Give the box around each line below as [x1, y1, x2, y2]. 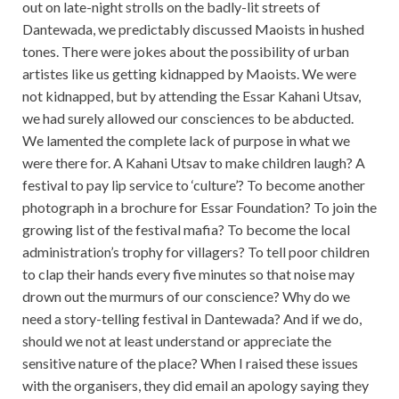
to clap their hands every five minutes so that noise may [22, 265, 354, 283]
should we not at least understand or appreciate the [22, 332, 331, 350]
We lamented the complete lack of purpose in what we [22, 132, 350, 150]
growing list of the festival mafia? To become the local [22, 221, 350, 239]
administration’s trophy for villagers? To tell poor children [22, 243, 370, 261]
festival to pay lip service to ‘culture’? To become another [22, 176, 365, 194]
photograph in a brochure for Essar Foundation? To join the [22, 199, 377, 216]
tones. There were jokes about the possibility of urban [22, 43, 349, 61]
